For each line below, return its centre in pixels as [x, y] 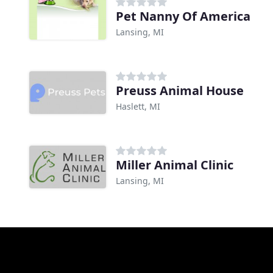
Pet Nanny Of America [183, 16]
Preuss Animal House [180, 90]
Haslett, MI [138, 106]
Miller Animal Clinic [175, 165]
